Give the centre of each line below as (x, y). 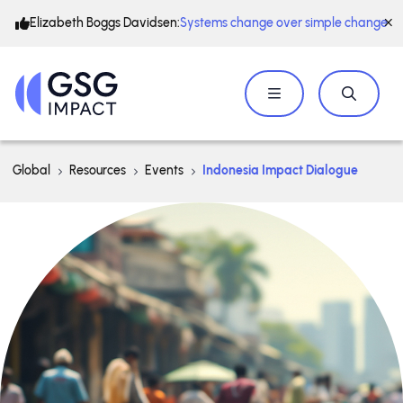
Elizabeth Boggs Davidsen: (105, 23)
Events (164, 170)
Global (31, 170)
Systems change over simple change (284, 23)
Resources (98, 170)
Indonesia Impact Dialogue (280, 170)
